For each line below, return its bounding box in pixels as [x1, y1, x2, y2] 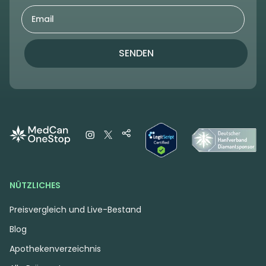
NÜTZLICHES [9, 179, 61, 191]
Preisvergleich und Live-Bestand [9, 203, 141, 216]
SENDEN [118, 46, 154, 61]
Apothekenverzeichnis [9, 242, 101, 255]
